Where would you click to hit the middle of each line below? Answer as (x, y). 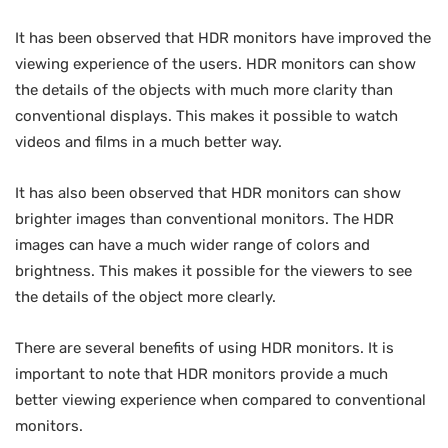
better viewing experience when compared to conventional (220, 400)
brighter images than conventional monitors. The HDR (204, 219)
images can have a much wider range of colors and (192, 245)
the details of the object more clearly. (145, 297)
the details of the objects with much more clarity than (204, 90)
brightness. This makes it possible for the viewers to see (213, 271)
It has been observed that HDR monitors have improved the (223, 38)
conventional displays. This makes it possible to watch (206, 116)
